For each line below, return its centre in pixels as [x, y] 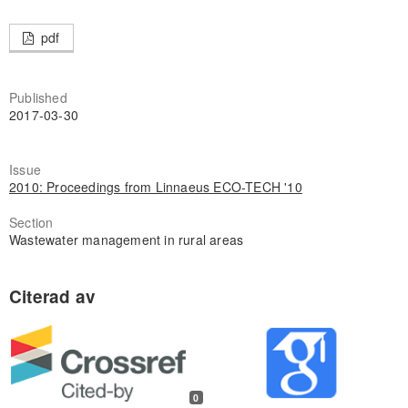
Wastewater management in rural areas [126, 239]
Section [31, 222]
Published [38, 97]
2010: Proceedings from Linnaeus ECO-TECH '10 [155, 186]
